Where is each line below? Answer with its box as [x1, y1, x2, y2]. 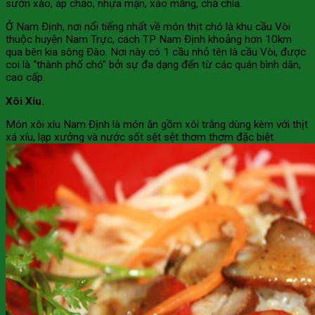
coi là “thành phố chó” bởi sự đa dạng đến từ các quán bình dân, [6, 58, 301, 72]
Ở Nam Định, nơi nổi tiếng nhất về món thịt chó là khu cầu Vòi [6, 20, 290, 34]
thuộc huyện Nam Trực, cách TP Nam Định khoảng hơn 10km [6, 33, 292, 46]
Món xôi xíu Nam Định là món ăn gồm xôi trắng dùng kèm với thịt [6, 118, 308, 131]
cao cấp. [6, 71, 45, 84]
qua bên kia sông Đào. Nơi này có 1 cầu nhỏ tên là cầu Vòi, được [6, 46, 306, 59]
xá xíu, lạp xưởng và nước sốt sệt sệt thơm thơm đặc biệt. [6, 131, 276, 144]
